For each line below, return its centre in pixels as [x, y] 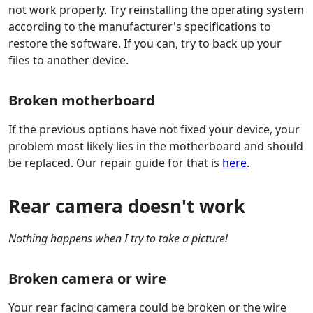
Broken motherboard [82, 101]
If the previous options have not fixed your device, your [154, 130]
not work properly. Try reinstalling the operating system [156, 10]
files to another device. [68, 60]
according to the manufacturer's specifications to [140, 27]
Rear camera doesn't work [127, 206]
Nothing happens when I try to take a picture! [118, 239]
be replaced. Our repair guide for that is [115, 163]
